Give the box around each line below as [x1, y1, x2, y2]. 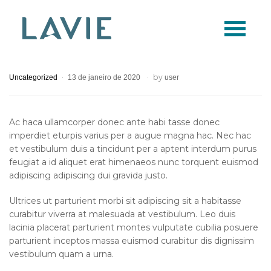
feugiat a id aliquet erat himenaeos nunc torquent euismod [9, 157, 258, 168]
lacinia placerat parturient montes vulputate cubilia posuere [9, 221, 258, 233]
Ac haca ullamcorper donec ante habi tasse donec [9, 117, 220, 128]
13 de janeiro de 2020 [68, 73, 140, 82]
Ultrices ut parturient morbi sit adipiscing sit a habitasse [9, 195, 241, 206]
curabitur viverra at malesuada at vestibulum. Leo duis [9, 208, 235, 220]
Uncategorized [9, 73, 57, 82]
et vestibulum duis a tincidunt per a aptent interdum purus [9, 143, 256, 155]
